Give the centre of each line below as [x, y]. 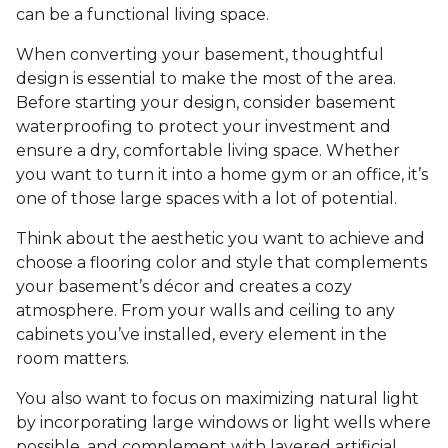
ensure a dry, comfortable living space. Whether [208, 151]
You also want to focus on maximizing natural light [217, 399]
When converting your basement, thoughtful [200, 55]
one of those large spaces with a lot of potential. [206, 199]
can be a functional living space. [142, 15]
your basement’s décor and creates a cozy [184, 287]
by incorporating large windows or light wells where [223, 423]
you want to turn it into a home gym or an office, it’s [222, 175]
